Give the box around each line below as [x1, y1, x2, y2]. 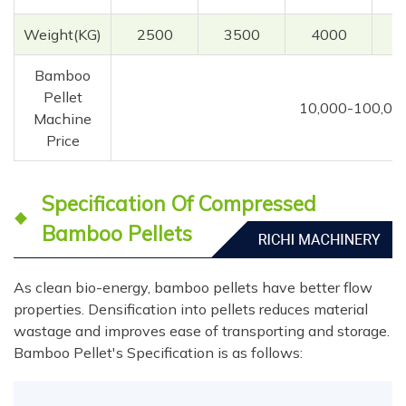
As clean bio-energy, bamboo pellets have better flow [14, 278, 372, 297]
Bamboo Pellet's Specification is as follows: [14, 343, 303, 362]
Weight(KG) [24, 25, 101, 44]
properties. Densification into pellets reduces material [14, 300, 368, 319]
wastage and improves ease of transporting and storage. [14, 322, 390, 341]
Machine [34, 110, 92, 129]
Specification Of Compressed [42, 190, 317, 217]
